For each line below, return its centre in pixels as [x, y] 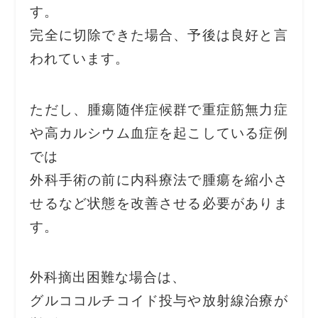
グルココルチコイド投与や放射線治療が [159, 300]
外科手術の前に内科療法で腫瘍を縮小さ [159, 178]
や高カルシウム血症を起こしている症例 [159, 131]
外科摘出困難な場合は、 [108, 276]
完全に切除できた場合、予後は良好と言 [159, 34]
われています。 [80, 57]
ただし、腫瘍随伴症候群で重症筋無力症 [159, 108]
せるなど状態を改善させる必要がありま [159, 202]
